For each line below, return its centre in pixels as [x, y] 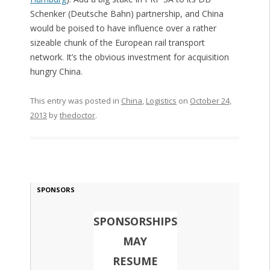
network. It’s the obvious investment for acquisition [129, 57]
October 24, [210, 101]
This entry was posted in [75, 101]
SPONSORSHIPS [135, 221]
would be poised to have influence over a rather [123, 28]
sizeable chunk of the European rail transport [117, 43]
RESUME [135, 261]
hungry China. [56, 72]
